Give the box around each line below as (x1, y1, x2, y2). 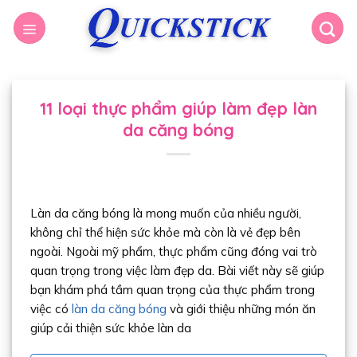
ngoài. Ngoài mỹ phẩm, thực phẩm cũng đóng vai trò (29, 243, 317, 259)
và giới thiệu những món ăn (166, 300, 316, 316)
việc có (29, 300, 72, 316)
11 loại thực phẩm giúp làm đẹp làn (40, 97, 317, 119)
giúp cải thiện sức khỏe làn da (29, 320, 191, 335)
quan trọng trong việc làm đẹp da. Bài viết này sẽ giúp (29, 262, 324, 278)
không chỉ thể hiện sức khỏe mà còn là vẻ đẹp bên (29, 224, 300, 240)
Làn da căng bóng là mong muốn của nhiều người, (29, 205, 301, 221)
